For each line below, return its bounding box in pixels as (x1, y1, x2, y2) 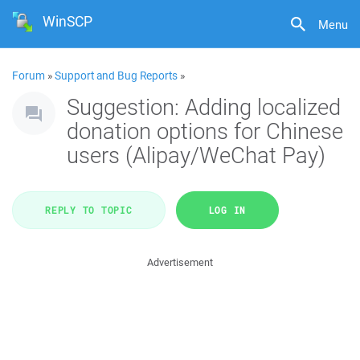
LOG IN (208, 203, 246, 216)
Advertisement (147, 256, 213, 269)
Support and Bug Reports (55, 68, 178, 83)
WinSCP (43, 11, 93, 31)
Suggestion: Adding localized (67, 92, 341, 121)
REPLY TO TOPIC (45, 203, 133, 216)
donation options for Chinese (67, 116, 343, 145)
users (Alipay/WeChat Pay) (67, 140, 325, 170)
